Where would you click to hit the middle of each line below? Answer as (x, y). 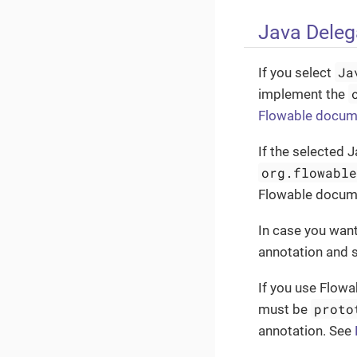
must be (284, 309)
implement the (303, 94)
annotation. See (306, 330)
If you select (296, 72)
